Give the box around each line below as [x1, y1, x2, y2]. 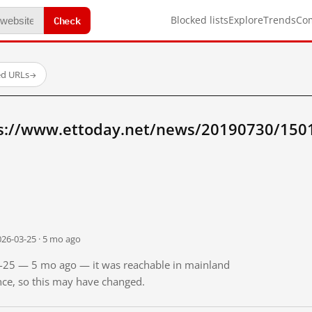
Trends [263, 13, 296, 26]
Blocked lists [171, 13, 228, 26]
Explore [228, 13, 263, 26]
